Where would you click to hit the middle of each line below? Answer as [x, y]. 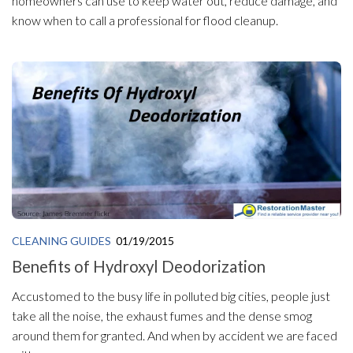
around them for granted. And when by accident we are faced [175, 335]
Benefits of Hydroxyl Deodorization [139, 266]
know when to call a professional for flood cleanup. [145, 20]
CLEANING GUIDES [61, 241]
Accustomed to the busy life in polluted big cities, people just [171, 295]
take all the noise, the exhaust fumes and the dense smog [162, 315]
